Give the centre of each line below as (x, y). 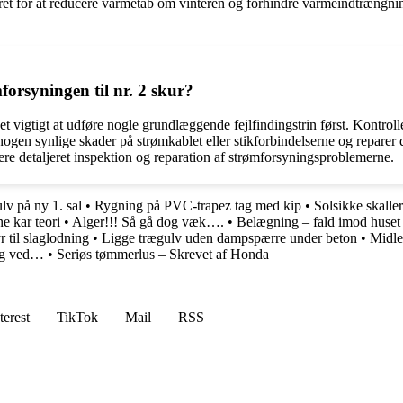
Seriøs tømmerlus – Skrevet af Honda (163, 255)
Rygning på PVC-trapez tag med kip (198, 206)
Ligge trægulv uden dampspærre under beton (229, 238)
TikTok (77, 318)
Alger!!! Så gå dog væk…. (148, 222)
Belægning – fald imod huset (318, 222)
